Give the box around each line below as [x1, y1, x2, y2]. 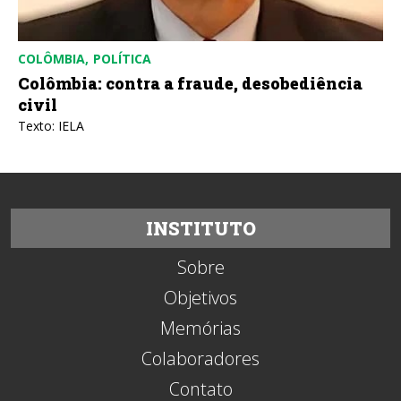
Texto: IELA [18, 117, 84, 135]
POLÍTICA [93, 50, 151, 68]
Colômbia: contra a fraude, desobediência [18, 73, 363, 95]
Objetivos [164, 286, 237, 311]
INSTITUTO [145, 217, 256, 241]
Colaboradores [141, 346, 260, 371]
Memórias [160, 316, 241, 341]
